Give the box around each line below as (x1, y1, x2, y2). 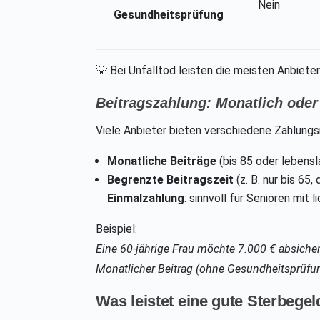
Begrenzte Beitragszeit (107, 173, 234, 187)
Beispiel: (96, 222, 138, 236)
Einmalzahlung (107, 191, 185, 206)
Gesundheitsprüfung (114, 8, 224, 22)
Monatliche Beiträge (107, 154, 217, 169)
